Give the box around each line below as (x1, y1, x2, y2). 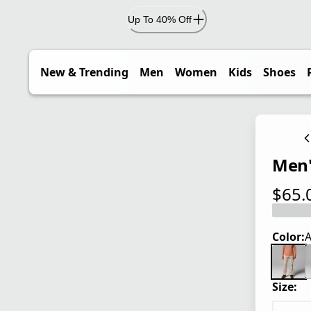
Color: (272, 229, 305, 245)
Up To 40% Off (128, 13, 192, 25)
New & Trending (40, 65, 128, 80)
